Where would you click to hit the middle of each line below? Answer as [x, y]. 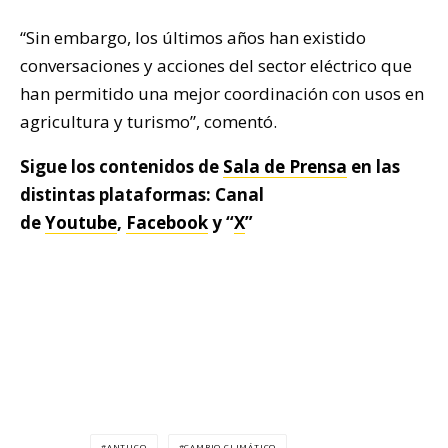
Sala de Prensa [285, 167]
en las [373, 167]
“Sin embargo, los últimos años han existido [193, 38]
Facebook [167, 223]
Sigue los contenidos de [121, 167]
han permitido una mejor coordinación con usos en [222, 94]
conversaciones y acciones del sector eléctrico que [216, 66]
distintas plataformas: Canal [142, 195]
